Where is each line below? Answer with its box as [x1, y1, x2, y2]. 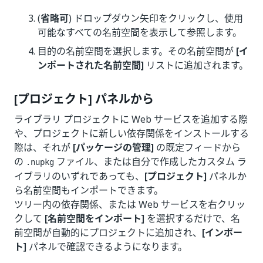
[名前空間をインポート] [45, 211, 144, 225]
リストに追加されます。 [144, 58, 248, 72]
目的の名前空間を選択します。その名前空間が [38, 44, 236, 58]
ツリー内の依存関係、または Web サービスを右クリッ [14, 197, 245, 211]
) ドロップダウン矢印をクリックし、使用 [69, 11, 243, 25]
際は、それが [14, 140, 73, 154]
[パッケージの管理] [73, 140, 154, 154]
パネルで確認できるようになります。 [26, 240, 187, 254]
